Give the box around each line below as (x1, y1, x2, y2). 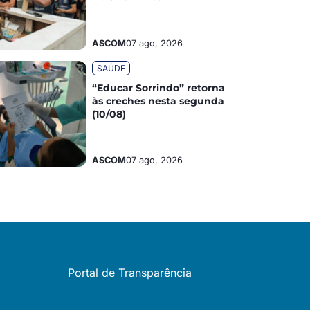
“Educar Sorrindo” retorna (92, 81, 226, 94)
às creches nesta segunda (92, 94, 225, 107)
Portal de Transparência (68, 266, 192, 280)
